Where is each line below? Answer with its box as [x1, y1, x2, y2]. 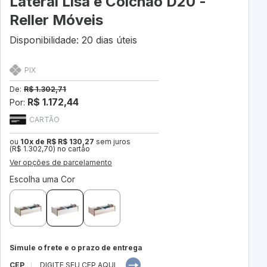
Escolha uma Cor [10, 174, 75, 185]
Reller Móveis [10, 11, 103, 29]
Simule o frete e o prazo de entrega [10, 243, 142, 253]
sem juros [94, 137, 131, 147]
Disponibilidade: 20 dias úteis [10, 34, 137, 46]
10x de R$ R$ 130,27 [20, 137, 94, 147]
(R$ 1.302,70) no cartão [10, 144, 90, 154]
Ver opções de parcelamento [10, 158, 112, 167]
